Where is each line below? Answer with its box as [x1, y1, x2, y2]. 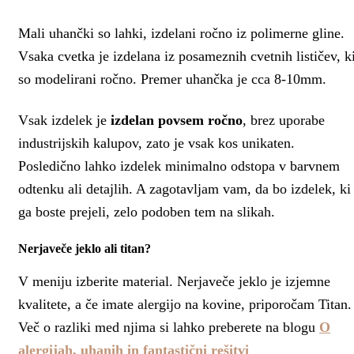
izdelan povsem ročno [111, 111, 243, 128]
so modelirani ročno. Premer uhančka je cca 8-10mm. [18, 71, 326, 88]
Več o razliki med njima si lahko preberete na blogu [18, 319, 319, 336]
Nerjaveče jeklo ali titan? [18, 241, 151, 255]
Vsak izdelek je [18, 111, 111, 128]
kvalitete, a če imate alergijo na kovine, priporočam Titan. [18, 296, 352, 313]
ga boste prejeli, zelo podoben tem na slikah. [18, 203, 275, 220]
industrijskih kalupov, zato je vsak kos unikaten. [18, 134, 295, 151]
